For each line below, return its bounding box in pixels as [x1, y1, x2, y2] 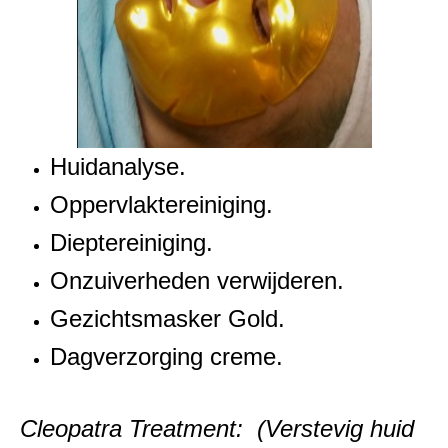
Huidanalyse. [50, 153, 186, 181]
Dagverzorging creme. [50, 343, 283, 371]
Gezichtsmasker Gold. [50, 305, 285, 333]
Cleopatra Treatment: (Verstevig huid [20, 415, 414, 443]
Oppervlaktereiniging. [50, 191, 273, 219]
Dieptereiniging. [50, 229, 213, 257]
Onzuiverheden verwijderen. [50, 267, 344, 295]
